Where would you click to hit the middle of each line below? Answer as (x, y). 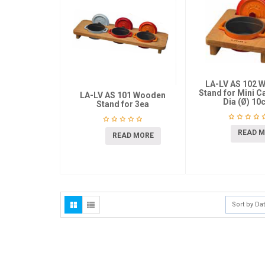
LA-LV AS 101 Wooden (122, 96)
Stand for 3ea (122, 104)
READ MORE (133, 135)
